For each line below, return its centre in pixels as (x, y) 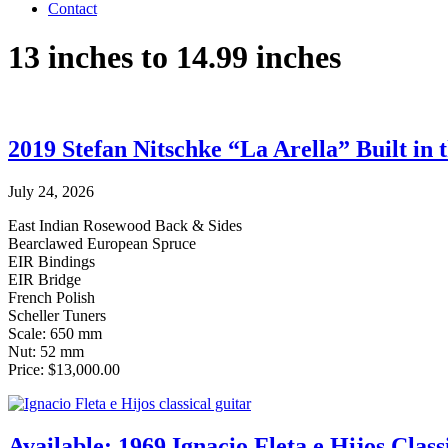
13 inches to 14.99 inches (174, 57)
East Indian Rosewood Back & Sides (125, 225)
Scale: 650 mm (55, 333)
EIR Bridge (44, 279)
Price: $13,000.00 (64, 369)
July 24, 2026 (51, 191)
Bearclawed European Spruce (102, 243)
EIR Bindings (51, 261)
